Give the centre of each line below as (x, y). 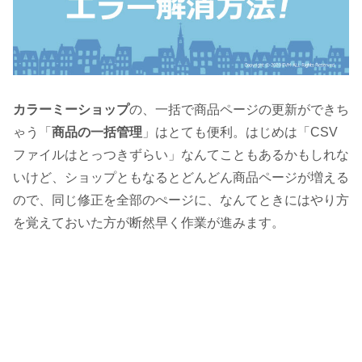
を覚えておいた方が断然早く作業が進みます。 (149, 222)
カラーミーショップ (71, 109)
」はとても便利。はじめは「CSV (240, 132)
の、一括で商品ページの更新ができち (239, 109)
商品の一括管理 (97, 132)
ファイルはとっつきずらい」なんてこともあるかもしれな (181, 154)
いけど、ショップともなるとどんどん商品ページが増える (181, 177)
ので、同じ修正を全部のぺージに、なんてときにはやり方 (181, 200)
